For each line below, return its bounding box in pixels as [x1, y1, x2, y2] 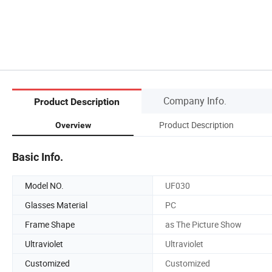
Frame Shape [25, 218, 75, 230]
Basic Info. [12, 150, 63, 163]
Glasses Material [25, 199, 87, 211]
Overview [55, 120, 91, 130]
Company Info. [163, 93, 226, 107]
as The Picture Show [165, 218, 242, 230]
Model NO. [25, 179, 64, 191]
